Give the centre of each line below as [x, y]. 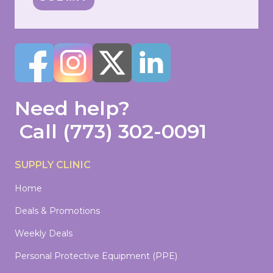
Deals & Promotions [57, 211]
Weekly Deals [44, 233]
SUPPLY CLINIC [53, 165]
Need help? [72, 108]
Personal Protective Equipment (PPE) [96, 256]
